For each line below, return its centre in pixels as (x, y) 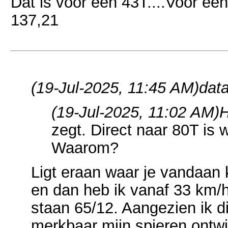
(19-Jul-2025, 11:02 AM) (135, 112)
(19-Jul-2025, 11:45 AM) (115, 88)
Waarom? (85, 148)
